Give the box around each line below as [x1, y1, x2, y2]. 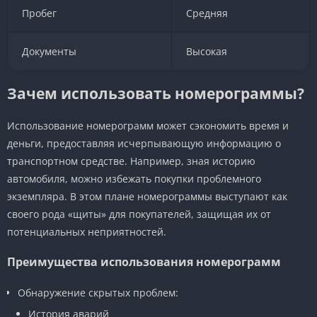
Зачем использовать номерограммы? [7, 83, 304, 103]
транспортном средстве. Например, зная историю [7, 154, 255, 168]
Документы [21, 44, 76, 58]
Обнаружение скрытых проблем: [18, 285, 178, 299]
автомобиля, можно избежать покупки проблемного [7, 171, 261, 185]
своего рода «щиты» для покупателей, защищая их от [7, 207, 271, 221]
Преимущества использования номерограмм [7, 253, 281, 270]
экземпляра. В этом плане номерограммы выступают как [7, 189, 287, 203]
